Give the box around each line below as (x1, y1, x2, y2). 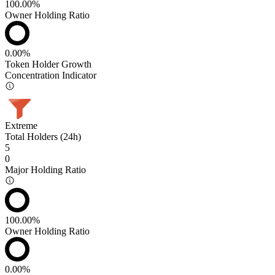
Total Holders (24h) (5, 131, 81, 142)
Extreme (5, 120, 37, 131)
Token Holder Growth (5, 58, 91, 69)
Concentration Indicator (5, 69, 96, 80)
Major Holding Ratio (5, 164, 86, 175)
